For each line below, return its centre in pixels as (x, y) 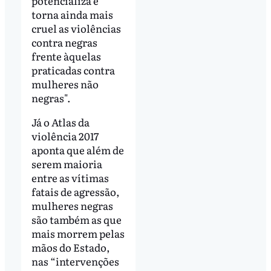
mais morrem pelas (78, 233)
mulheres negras (72, 205)
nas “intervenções (75, 261)
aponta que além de (77, 149)
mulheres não (65, 83)
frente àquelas (66, 56)
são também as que (76, 219)
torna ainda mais (72, 14)
